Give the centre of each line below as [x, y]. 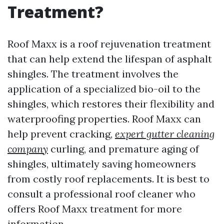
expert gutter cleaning [165, 134]
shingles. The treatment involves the [93, 74]
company [28, 149]
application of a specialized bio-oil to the [104, 89]
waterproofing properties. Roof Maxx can [104, 119]
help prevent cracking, [61, 134]
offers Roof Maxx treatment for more [95, 209]
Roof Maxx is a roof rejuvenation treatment [109, 44]
